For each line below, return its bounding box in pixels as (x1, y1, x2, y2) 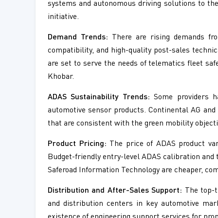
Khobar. (48, 73, 74, 81)
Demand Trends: (48, 34, 109, 42)
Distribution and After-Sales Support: (48, 187, 182, 195)
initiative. (48, 13, 79, 21)
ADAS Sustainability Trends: (48, 93, 150, 102)
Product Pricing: (48, 140, 107, 148)
